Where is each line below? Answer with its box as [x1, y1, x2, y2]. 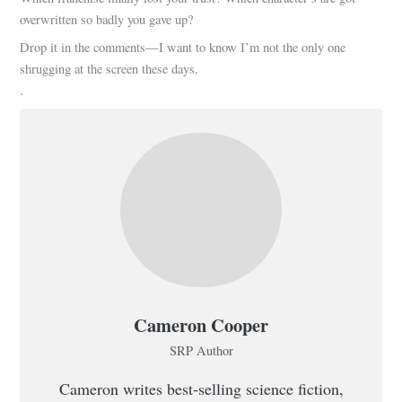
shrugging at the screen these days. [20, 60, 199, 78]
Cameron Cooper [134, 311, 268, 339]
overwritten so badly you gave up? [20, 10, 194, 28]
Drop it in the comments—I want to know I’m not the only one [20, 39, 346, 57]
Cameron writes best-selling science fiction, [58, 378, 344, 400]
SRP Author [169, 342, 233, 360]
